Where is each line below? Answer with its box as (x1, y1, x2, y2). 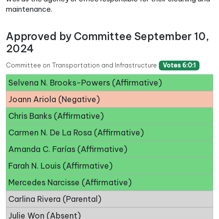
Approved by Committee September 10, (6, 30, 209, 43)
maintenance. (6, 5, 52, 14)
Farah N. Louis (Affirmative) (8, 161, 112, 171)
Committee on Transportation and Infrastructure (6, 61, 157, 69)
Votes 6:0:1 (162, 62, 196, 69)
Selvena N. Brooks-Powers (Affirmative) (8, 78, 162, 88)
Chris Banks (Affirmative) (8, 111, 104, 121)
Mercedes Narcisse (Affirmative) (8, 177, 131, 188)
